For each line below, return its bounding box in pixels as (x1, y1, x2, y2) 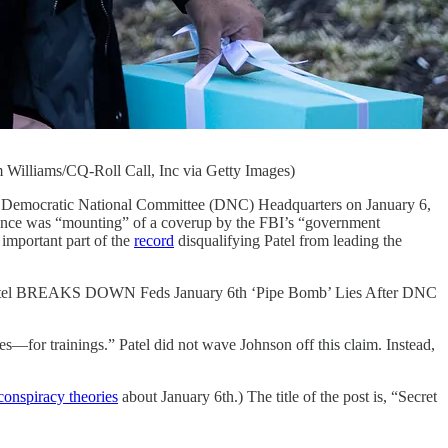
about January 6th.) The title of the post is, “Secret (118, 388, 437, 405)
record (134, 232, 174, 249)
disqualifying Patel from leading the (174, 232, 402, 249)
